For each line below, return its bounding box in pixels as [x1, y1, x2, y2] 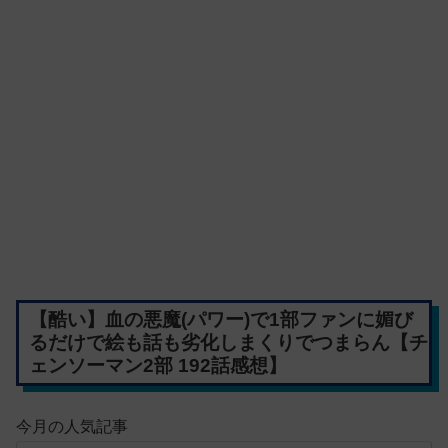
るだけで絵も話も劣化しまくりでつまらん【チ [28, 332, 428, 354]
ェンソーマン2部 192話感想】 [28, 355, 287, 377]
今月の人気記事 [16, 417, 128, 435]
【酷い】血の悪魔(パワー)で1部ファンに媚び [28, 309, 413, 331]
